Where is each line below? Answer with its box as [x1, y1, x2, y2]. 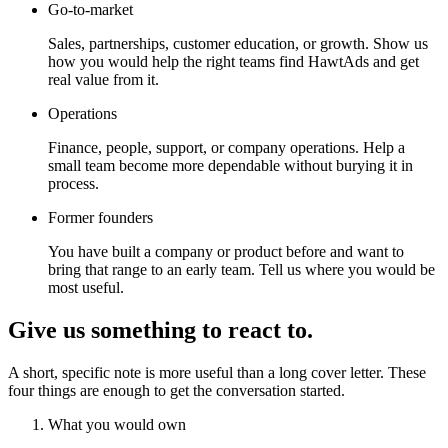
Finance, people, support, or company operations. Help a [48, 139, 405, 157]
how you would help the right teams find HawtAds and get [48, 53, 419, 71]
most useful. [48, 279, 124, 297]
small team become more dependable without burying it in [48, 157, 413, 175]
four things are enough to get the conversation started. [8, 382, 345, 400]
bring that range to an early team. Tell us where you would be [48, 261, 435, 279]
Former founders [48, 209, 153, 227]
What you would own [48, 416, 186, 434]
